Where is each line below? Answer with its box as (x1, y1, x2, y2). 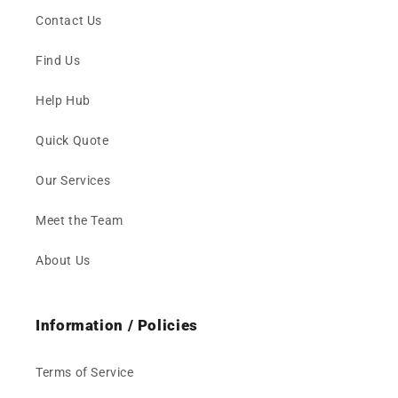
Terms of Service (36, 365, 134, 380)
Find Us (36, 53, 81, 68)
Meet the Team (36, 213, 123, 228)
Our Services (36, 173, 111, 188)
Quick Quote (36, 133, 109, 148)
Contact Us (36, 13, 102, 28)
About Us (36, 253, 91, 268)
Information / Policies (36, 316, 198, 335)
